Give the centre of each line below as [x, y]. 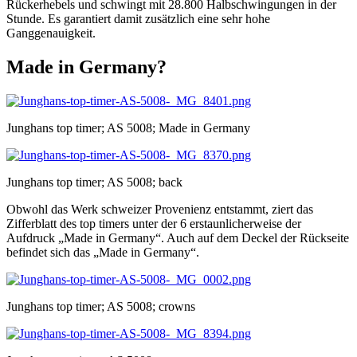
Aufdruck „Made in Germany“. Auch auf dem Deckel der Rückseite [178, 237]
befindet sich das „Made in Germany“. [103, 252]
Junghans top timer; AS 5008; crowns [101, 306]
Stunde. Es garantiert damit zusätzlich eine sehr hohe [138, 19]
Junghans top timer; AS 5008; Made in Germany [128, 127]
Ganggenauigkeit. [51, 33]
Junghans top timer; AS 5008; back [94, 182]
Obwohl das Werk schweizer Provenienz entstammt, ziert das [160, 209]
